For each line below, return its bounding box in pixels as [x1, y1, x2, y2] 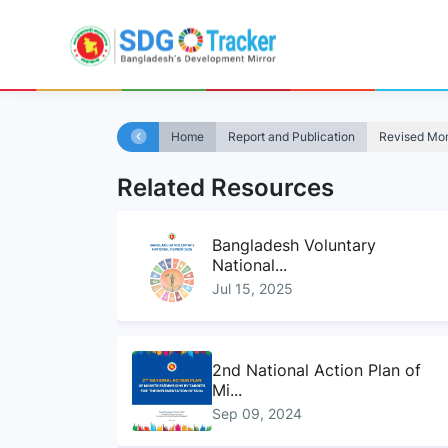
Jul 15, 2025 [212, 279, 294, 297]
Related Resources [117, 173, 335, 202]
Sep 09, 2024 [212, 404, 303, 422]
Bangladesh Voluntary [212, 234, 377, 255]
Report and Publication [228, 129, 355, 144]
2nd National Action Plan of [212, 359, 422, 380]
